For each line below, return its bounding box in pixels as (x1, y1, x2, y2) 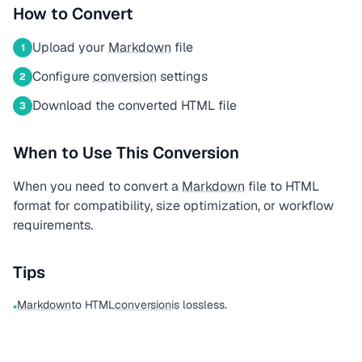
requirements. (13, 217, 93, 234)
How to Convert (13, 3, 133, 24)
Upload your (32, 39, 108, 56)
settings (157, 68, 208, 85)
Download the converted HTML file (32, 97, 237, 114)
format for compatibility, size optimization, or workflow (13, 197, 334, 214)
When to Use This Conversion (13, 142, 239, 163)
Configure (32, 68, 93, 85)
